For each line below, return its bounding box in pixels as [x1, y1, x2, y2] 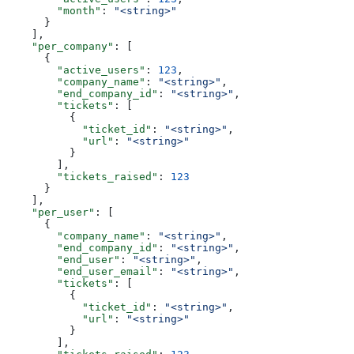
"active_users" [6, 64, 145, 77]
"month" [6, 5, 101, 17]
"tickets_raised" [6, 171, 158, 183]
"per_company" [6, 40, 114, 53]
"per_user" [6, 206, 95, 219]
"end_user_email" [6, 265, 158, 278]
